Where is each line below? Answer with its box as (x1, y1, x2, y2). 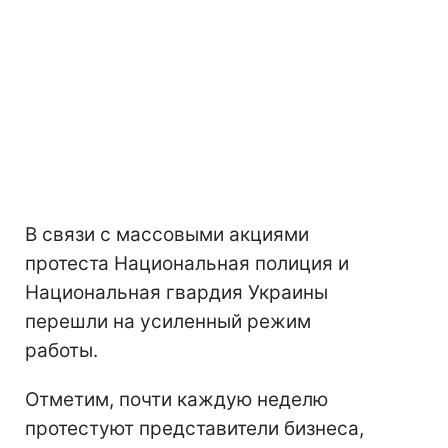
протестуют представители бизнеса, (25, 417, 364, 441)
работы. (25, 339, 98, 363)
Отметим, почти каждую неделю (25, 388, 328, 412)
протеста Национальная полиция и (25, 252, 349, 276)
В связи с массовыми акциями (25, 223, 309, 247)
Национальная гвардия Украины (25, 281, 328, 305)
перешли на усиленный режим (25, 310, 311, 334)
